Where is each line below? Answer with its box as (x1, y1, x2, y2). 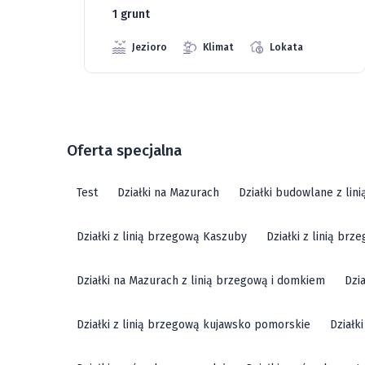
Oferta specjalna (67, 141, 182, 160)
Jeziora (206, 16, 241, 29)
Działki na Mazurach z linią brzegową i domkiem (77, 273, 325, 288)
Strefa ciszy (276, 16, 333, 29)
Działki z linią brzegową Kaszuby (77, 229, 247, 244)
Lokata (21, 41, 55, 53)
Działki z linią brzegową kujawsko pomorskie (77, 317, 310, 332)
